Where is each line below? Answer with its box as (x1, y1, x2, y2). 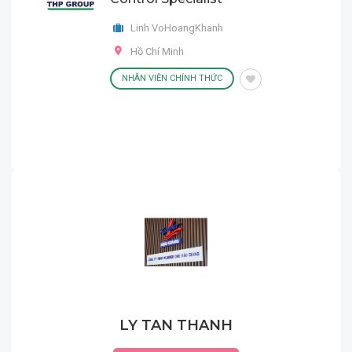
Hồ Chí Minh (130, 46, 184, 57)
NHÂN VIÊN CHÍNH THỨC (122, 73, 222, 83)
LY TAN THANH (119, 317, 233, 334)
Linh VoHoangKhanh (128, 22, 223, 34)
